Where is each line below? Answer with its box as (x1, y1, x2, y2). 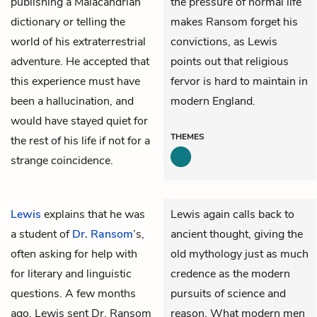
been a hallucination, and (11, 93, 134, 109)
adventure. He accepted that (11, 53, 149, 69)
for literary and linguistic (11, 265, 132, 282)
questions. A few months (11, 285, 136, 301)
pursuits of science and (171, 285, 286, 301)
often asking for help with (11, 246, 137, 262)
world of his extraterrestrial (11, 33, 146, 50)
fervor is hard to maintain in (171, 73, 308, 89)
